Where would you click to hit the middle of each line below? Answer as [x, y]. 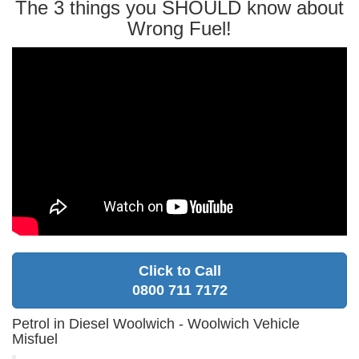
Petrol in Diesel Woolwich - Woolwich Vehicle [156, 323]
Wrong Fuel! [179, 29]
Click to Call [179, 270]
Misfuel [35, 339]
